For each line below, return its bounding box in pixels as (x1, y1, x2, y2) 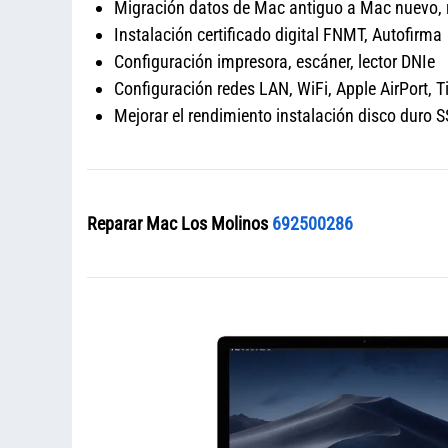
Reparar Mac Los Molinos (87, 213, 272, 234)
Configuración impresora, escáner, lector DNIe (114, 51, 435, 72)
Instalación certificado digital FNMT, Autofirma (114, 24, 442, 45)
